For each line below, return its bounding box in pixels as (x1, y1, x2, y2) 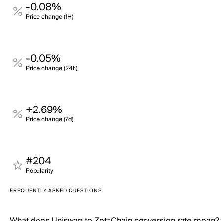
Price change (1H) (26, 12, 73, 22)
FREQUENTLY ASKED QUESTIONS (10, 186, 102, 195)
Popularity (26, 166, 53, 176)
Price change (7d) (26, 114, 73, 125)
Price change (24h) (26, 63, 77, 74)
